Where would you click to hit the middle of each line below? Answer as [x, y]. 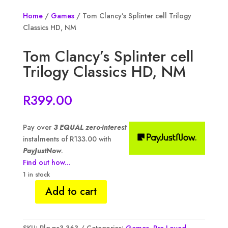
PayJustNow [42, 151]
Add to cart [71, 192]
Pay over [38, 127]
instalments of [46, 139]
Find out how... [47, 163]
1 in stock [36, 175]
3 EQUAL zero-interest [90, 127]
